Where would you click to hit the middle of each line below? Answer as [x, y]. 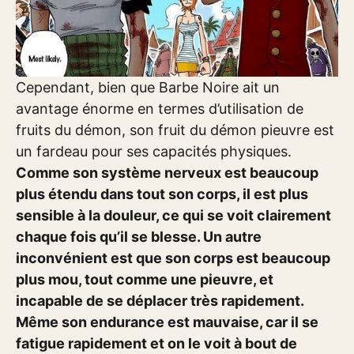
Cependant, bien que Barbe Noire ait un [148, 88]
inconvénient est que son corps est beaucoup [173, 258]
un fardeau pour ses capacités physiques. [154, 152]
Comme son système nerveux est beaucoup [167, 173]
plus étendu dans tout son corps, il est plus [162, 194]
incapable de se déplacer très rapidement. [160, 301]
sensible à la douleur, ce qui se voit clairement [173, 216]
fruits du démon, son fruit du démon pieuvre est [175, 130]
